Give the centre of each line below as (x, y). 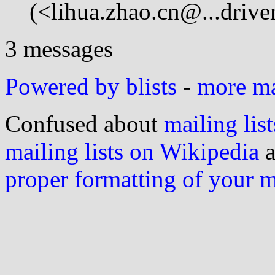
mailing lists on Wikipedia (132, 151)
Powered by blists (91, 86)
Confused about (84, 123)
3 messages (59, 48)
